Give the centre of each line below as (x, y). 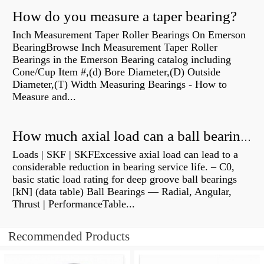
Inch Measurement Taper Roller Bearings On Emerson (129, 35)
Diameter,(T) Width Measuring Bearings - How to (120, 85)
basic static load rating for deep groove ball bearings (125, 179)
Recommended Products (69, 237)
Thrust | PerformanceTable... (74, 204)
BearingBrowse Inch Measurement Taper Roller (115, 47)
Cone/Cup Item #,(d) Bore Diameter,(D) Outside (116, 72)
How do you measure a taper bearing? (125, 16)
